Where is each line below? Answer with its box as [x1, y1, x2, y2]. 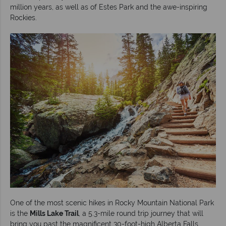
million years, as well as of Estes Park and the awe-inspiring [10, 3, 207, 11]
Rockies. [10, 13, 37, 22]
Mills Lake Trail [30, 209, 79, 217]
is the [10, 209, 30, 217]
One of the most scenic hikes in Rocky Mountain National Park [10, 198, 214, 207]
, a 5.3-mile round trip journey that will [79, 209, 203, 217]
